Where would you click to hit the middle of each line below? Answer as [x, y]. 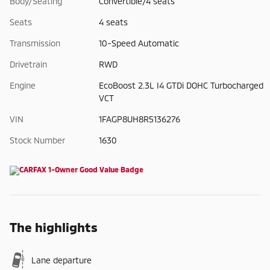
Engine [23, 86]
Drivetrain [28, 64]
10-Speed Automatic [139, 43]
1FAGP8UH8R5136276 [139, 119]
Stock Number [37, 140]
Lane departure [61, 260]
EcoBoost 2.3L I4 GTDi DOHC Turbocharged [181, 86]
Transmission [35, 43]
